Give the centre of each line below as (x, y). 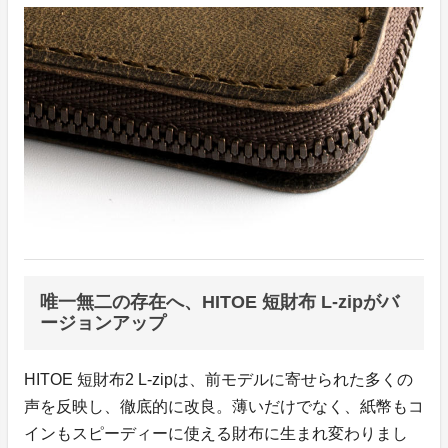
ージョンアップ (103, 323)
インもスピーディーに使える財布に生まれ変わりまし (216, 434)
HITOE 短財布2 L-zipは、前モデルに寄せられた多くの (218, 380)
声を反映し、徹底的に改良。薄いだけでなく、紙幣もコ (224, 407)
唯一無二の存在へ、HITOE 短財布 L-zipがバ (219, 302)
